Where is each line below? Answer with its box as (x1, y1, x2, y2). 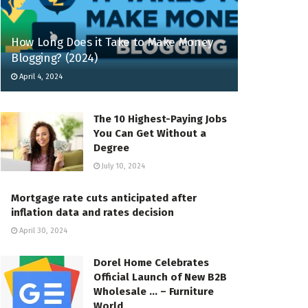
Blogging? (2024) (11, 51, 98, 66)
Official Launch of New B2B (93, 271, 227, 284)
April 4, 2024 (17, 72, 63, 82)
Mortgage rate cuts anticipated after (11, 192, 197, 205)
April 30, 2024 (17, 226, 67, 236)
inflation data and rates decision (11, 206, 174, 219)
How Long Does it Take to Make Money (11, 35, 214, 50)
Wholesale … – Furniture (93, 285, 214, 298)
